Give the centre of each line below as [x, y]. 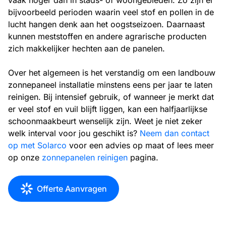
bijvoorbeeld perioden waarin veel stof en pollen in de [111, 12]
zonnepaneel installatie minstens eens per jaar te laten [110, 85]
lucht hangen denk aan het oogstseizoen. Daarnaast [106, 24]
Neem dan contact [175, 133]
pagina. [143, 157]
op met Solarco [37, 145]
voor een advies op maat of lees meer [140, 145]
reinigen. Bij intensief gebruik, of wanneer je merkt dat [111, 97]
